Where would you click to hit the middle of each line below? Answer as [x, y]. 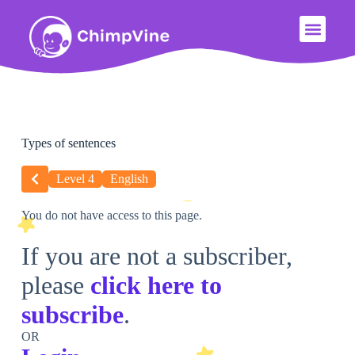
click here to [156, 286]
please [55, 286]
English [129, 179]
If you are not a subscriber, [157, 256]
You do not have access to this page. [111, 216]
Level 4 [75, 179]
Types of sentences [68, 143]
